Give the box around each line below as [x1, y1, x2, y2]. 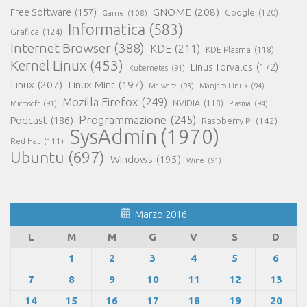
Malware [149, 81, 177, 90]
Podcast [10, 114, 47, 126]
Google [225, 7, 255, 17]
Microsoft [10, 99, 40, 108]
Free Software [10, 6, 71, 18]
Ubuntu [10, 148, 64, 166]
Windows [110, 153, 153, 165]
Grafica [10, 26, 39, 36]
